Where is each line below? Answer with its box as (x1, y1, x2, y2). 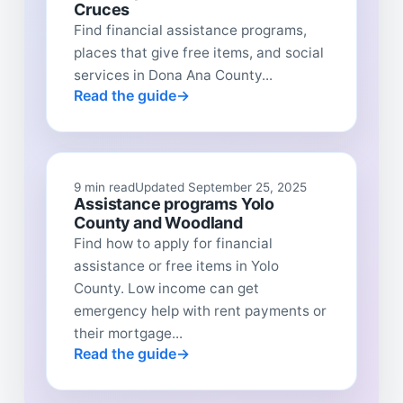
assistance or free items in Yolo (74, 257, 280, 275)
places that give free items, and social (74, 43, 325, 61)
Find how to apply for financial (74, 235, 273, 253)
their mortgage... (74, 325, 184, 343)
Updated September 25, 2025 (135, 180, 308, 195)
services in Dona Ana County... (74, 66, 273, 84)
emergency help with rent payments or (74, 302, 327, 320)
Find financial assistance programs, (74, 21, 308, 39)
